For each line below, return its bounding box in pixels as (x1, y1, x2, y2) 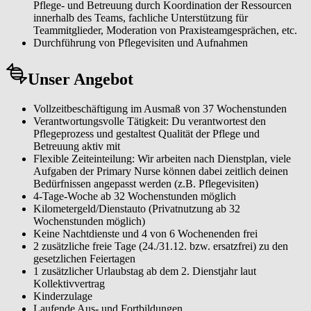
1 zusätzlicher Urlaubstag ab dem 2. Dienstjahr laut (33, 265, 256, 278)
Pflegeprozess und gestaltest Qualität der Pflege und (33, 128, 260, 140)
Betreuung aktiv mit (33, 140, 120, 153)
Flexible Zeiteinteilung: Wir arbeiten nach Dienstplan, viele (33, 153, 291, 165)
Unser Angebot (28, 70, 133, 89)
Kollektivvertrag (33, 278, 105, 290)
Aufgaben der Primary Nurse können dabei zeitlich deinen (33, 165, 288, 178)
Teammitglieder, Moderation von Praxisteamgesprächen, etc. (33, 24, 297, 36)
